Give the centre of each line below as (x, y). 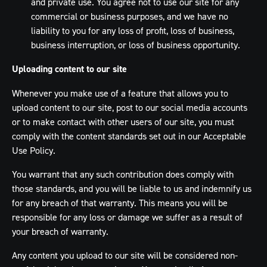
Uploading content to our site (69, 69)
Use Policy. (34, 150)
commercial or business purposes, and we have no (130, 16)
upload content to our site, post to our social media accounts (130, 107)
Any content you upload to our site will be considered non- (125, 255)
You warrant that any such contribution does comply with (123, 174)
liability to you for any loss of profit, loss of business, (133, 30)
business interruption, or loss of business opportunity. (136, 45)
